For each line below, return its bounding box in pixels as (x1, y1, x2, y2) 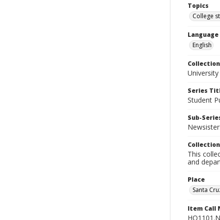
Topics (188, 1, 209, 10)
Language (188, 30, 219, 39)
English (192, 41, 212, 49)
